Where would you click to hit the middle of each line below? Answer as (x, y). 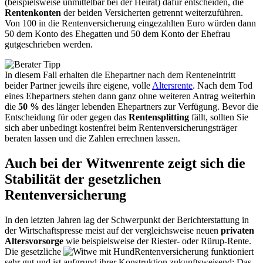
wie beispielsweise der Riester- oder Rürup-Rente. (157, 241)
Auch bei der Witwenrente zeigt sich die (125, 163)
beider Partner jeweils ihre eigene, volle (78, 86)
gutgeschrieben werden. (49, 45)
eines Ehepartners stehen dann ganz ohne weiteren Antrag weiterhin (130, 96)
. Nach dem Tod (222, 86)
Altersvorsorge (34, 241)
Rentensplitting (159, 117)
